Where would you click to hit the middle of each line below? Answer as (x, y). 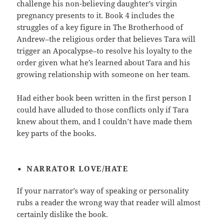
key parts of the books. (57, 133)
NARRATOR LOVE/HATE (78, 169)
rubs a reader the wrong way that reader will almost (109, 203)
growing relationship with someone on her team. (104, 74)
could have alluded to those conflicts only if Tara (103, 110)
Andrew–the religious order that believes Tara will (106, 39)
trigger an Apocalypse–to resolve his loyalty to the (105, 51)
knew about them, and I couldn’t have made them (105, 122)
